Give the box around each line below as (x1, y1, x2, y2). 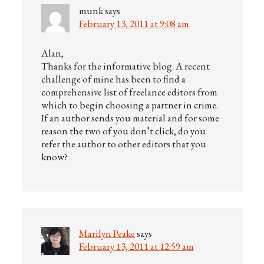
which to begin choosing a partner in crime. (41, 98, 218, 111)
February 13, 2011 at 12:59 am (78, 240, 194, 253)
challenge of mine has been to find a (41, 72, 186, 85)
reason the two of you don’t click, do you (41, 124, 206, 137)
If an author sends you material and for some (41, 111, 219, 124)
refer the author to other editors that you (41, 137, 206, 150)
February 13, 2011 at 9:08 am (78, 17, 189, 30)
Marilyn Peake (78, 227, 135, 240)
